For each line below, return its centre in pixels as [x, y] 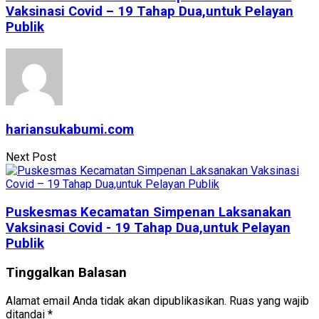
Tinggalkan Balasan [66, 272]
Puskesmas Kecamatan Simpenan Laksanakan [148, 213]
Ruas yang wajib [269, 300]
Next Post [31, 157]
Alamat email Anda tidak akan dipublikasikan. [116, 300]
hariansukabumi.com [70, 129]
